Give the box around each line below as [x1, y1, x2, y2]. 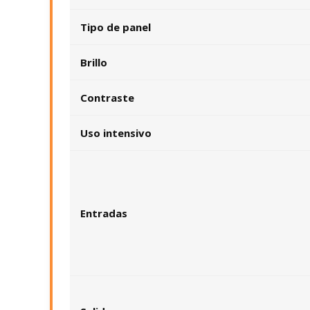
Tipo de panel [80, 20, 151, 34]
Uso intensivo [80, 126, 152, 140]
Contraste [80, 91, 134, 104]
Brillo [80, 55, 107, 69]
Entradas [80, 206, 127, 220]
